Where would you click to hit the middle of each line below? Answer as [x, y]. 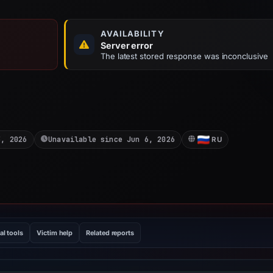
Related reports [110, 233]
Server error [127, 45]
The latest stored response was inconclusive [184, 56]
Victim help [55, 233]
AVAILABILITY [133, 34]
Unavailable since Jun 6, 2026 [111, 139]
